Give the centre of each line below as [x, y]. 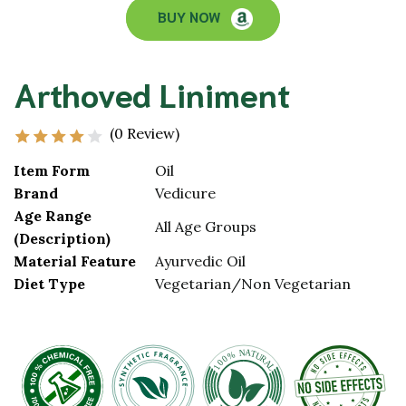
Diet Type [49, 284]
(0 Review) [145, 134]
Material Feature [75, 261]
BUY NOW [190, 16]
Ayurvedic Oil [200, 261]
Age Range [53, 216]
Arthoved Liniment [152, 93]
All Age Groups [206, 227]
